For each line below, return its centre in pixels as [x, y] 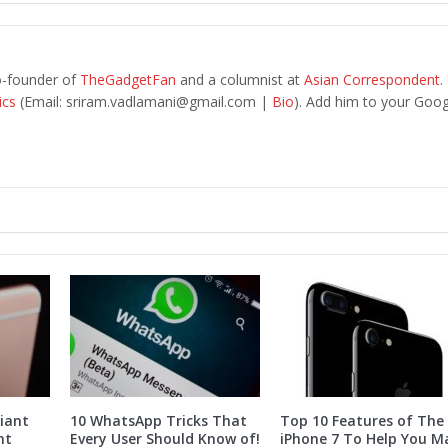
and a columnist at [239, 80]
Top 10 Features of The [361, 421]
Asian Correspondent [371, 80]
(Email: [40, 102]
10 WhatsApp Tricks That [158, 421]
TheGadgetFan [127, 80]
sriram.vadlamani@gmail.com [160, 102]
